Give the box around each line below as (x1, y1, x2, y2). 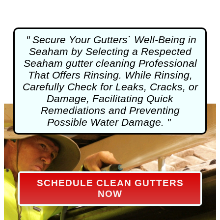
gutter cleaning (65, 57, 136, 69)
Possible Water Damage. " (47, 116, 170, 128)
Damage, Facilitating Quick (47, 92, 173, 104)
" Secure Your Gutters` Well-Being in (26, 33, 197, 45)
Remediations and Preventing (40, 104, 180, 116)
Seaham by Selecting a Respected (28, 45, 192, 57)
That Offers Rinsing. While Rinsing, (27, 69, 192, 81)
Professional (135, 57, 197, 69)
